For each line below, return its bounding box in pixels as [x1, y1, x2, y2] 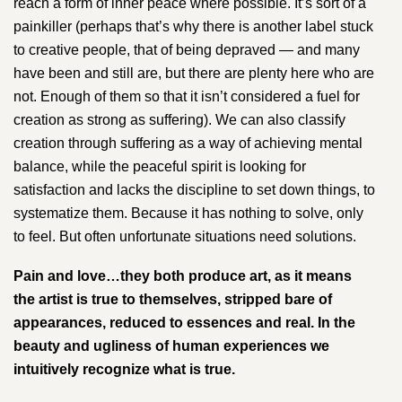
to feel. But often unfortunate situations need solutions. [13, 228, 356, 244]
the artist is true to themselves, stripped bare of [13, 292, 332, 308]
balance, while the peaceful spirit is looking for [13, 158, 306, 174]
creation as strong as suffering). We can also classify [13, 111, 345, 127]
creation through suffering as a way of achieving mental [13, 135, 363, 151]
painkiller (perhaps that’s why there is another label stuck [13, 18, 373, 34]
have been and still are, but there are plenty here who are [13, 65, 374, 81]
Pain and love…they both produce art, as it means [13, 268, 352, 284]
